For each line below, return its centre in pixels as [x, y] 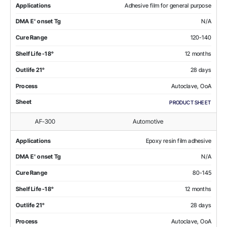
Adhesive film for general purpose [168, 5]
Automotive [148, 121]
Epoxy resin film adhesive [179, 141]
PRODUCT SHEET [190, 102]
